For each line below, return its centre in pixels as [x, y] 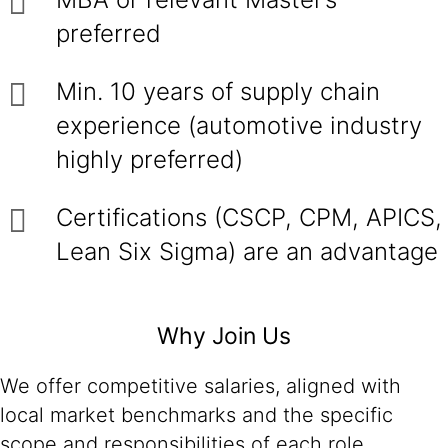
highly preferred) [149, 159]
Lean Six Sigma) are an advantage [247, 251]
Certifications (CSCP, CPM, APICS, [249, 217]
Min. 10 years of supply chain [218, 91]
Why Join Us [224, 336]
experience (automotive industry [239, 125]
